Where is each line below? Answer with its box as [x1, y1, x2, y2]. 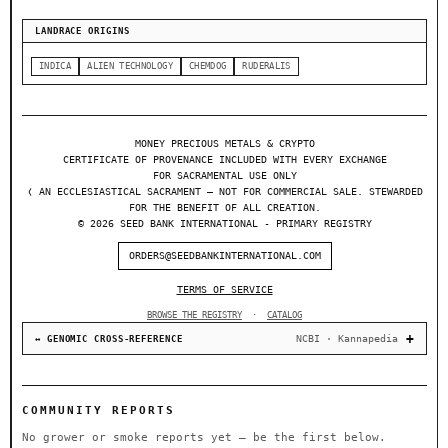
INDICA [39, 61, 72, 72]
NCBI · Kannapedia [296, 333, 398, 345]
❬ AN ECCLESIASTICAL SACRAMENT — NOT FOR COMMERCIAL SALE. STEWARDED [26, 186, 423, 198]
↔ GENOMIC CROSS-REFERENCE [35, 333, 183, 344]
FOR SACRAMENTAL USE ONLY [152, 170, 297, 182]
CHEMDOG [188, 61, 227, 72]
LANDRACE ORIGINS [35, 26, 130, 37]
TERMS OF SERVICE [176, 284, 273, 296]
